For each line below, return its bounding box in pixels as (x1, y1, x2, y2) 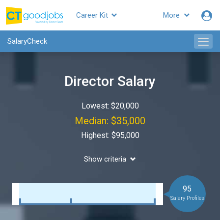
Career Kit (76, 11, 110, 20)
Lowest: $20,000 (81, 101, 139, 110)
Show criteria (84, 155, 126, 164)
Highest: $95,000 (81, 131, 139, 140)
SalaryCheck (7, 37, 47, 46)
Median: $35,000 (75, 115, 145, 127)
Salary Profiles (170, 195, 204, 201)
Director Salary (64, 73, 156, 89)
